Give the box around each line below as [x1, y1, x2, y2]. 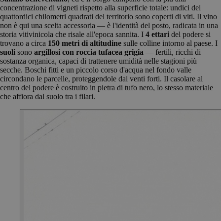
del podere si [169, 30, 211, 38]
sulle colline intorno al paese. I [121, 38, 218, 47]
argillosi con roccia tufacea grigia [34, 47, 144, 56]
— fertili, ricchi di [144, 47, 201, 56]
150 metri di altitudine [48, 38, 121, 47]
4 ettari [146, 30, 169, 38]
